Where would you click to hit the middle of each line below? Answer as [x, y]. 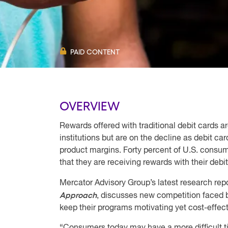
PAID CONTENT [95, 51]
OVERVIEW [90, 105]
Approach [78, 195]
